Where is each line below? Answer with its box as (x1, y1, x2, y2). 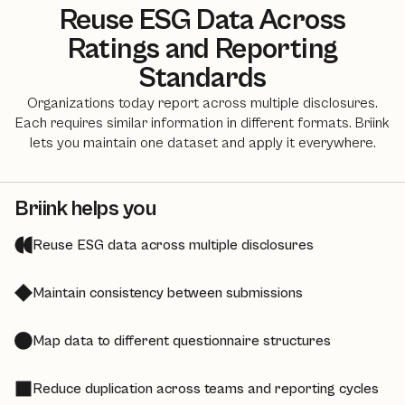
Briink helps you (14, 195, 156, 221)
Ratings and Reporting (67, 32, 338, 66)
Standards (138, 61, 267, 95)
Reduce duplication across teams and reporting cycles (33, 380, 379, 397)
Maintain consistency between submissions (33, 284, 303, 301)
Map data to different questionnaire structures (33, 332, 331, 349)
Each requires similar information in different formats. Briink (15, 114, 390, 131)
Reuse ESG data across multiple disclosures (33, 236, 314, 253)
